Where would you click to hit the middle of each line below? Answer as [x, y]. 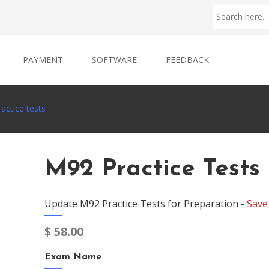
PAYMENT [43, 60]
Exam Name [73, 257]
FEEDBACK [187, 60]
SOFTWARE [114, 60]
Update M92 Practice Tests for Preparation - [146, 204]
